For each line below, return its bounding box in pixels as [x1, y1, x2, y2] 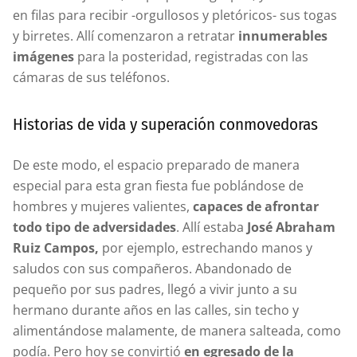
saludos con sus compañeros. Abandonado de [13, 259, 292, 277]
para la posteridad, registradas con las [74, 47, 308, 65]
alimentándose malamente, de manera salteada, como [13, 321, 341, 339]
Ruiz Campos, [13, 238, 99, 257]
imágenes [13, 47, 74, 65]
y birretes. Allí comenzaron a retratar [13, 26, 238, 45]
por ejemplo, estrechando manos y [99, 238, 312, 257]
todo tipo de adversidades [13, 218, 176, 236]
